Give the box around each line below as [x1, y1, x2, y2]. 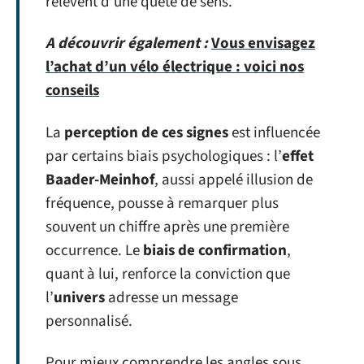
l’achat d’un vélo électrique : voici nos [45, 56, 304, 78]
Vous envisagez [211, 32, 315, 54]
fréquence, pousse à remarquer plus [45, 192, 279, 214]
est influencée [228, 121, 320, 144]
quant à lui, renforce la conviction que [45, 262, 290, 285]
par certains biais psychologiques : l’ [45, 145, 282, 167]
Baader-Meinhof [45, 168, 154, 191]
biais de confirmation [143, 239, 287, 262]
